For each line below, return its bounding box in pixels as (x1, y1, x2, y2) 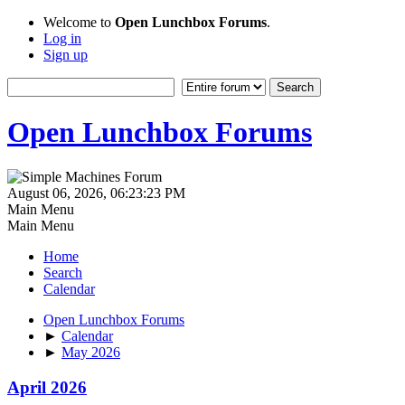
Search (43, 264, 82, 280)
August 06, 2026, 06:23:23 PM (7, 184, 185, 201)
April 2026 (7, 377, 87, 397)
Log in (43, 31, 81, 46)
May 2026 (61, 344, 120, 360)
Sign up (43, 47, 88, 62)
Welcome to (43, 14, 115, 30)
